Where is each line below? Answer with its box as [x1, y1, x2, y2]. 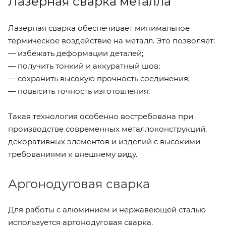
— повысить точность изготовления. [8, 86, 150, 96]
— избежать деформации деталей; [8, 48, 143, 58]
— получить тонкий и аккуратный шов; [8, 61, 160, 71]
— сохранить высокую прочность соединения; [8, 73, 190, 83]
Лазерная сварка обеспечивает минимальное [8, 23, 190, 33]
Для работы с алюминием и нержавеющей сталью [8, 204, 206, 214]
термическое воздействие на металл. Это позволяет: [8, 35, 215, 45]
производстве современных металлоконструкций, [8, 124, 207, 134]
